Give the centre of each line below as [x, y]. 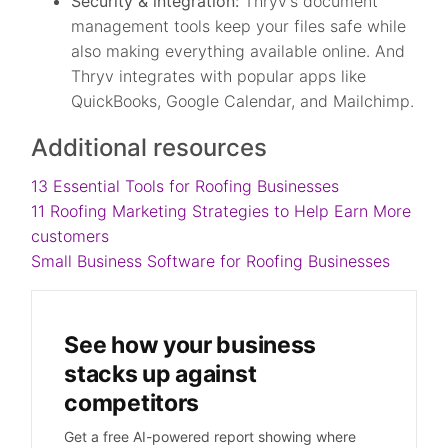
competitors [132, 403]
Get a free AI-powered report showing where [210, 436]
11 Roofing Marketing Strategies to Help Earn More [221, 211]
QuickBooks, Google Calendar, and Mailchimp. [243, 101]
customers [70, 236]
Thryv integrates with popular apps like [219, 76]
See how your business [190, 345]
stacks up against [160, 374]
